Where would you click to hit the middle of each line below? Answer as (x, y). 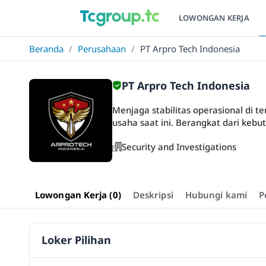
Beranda (46, 49)
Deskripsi (153, 195)
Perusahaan (102, 49)
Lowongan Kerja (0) (78, 195)
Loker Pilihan (76, 240)
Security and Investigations (179, 147)
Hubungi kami (216, 195)
